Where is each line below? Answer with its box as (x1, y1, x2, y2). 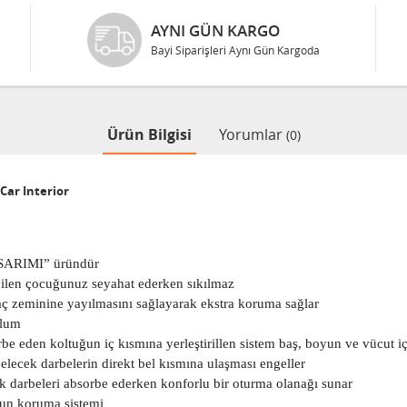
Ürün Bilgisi (106, 124, 192, 144)
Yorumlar (218, 124, 286, 144)
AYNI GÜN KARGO (150, 20, 280, 41)
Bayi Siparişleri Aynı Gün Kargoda (150, 43, 320, 57)
